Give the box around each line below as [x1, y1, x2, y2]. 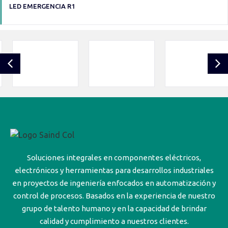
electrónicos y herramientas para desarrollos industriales [14, 165, 214, 175]
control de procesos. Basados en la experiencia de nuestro [13, 191, 215, 200]
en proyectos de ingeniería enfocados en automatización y [12, 178, 216, 187]
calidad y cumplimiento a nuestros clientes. [39, 216, 189, 225]
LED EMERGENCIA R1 [9, 2, 75, 10]
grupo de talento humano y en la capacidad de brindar [21, 204, 207, 213]
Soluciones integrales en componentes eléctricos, [27, 153, 201, 162]
